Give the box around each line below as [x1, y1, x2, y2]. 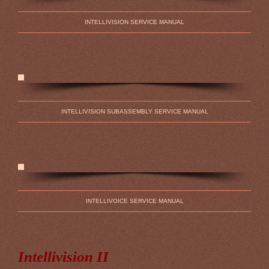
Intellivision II [18, 249, 109, 265]
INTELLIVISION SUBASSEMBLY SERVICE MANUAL [61, 108, 208, 115]
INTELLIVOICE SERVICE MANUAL [85, 198, 184, 204]
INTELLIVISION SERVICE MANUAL [85, 19, 184, 25]
